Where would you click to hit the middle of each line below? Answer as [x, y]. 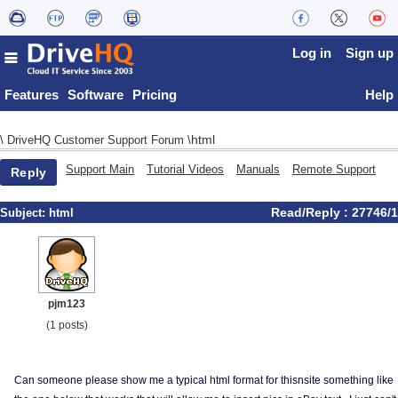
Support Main [100, 169]
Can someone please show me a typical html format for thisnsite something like [204, 380]
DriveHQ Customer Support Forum [97, 140]
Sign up [370, 53]
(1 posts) [67, 325]
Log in [312, 53]
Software [96, 95]
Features [32, 95]
